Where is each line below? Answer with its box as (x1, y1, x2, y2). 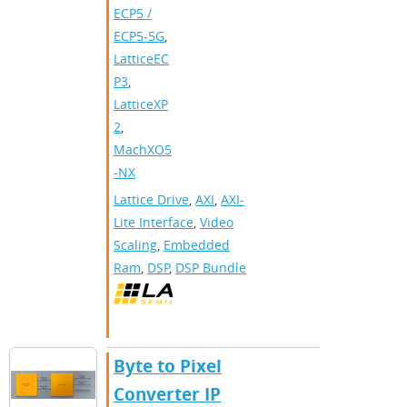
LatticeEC (114, 50, 169, 68)
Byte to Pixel (114, 354, 222, 379)
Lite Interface (114, 213, 194, 232)
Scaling (114, 236, 157, 254)
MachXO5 (114, 141, 172, 159)
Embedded (164, 236, 230, 254)
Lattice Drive (114, 191, 189, 209)
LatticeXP (114, 95, 168, 114)
